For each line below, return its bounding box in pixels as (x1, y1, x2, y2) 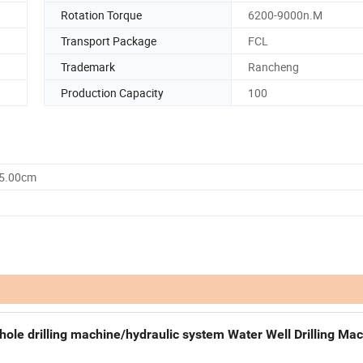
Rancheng (248, 58, 299, 75)
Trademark (61, 58, 115, 75)
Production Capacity (61, 84, 164, 100)
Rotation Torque (61, 6, 142, 23)
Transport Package (61, 32, 156, 49)
